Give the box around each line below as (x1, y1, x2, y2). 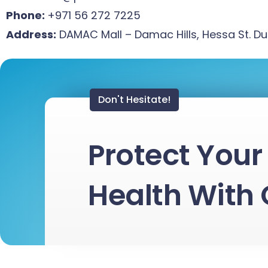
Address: (6, 27, 56, 42)
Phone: (6, 8, 47, 23)
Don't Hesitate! (98, 93, 170, 107)
